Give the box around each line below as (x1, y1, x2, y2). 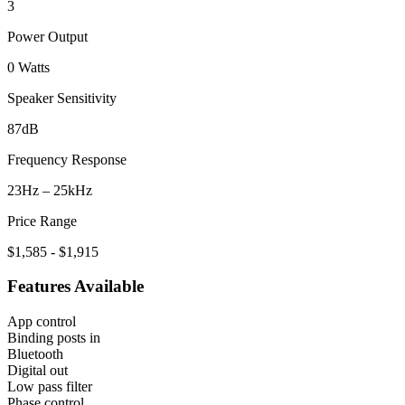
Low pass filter (7, 379, 92, 395)
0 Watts (7, 59, 50, 75)
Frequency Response (7, 151, 127, 167)
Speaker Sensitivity (7, 89, 117, 106)
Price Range (7, 212, 77, 229)
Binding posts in (7, 330, 100, 346)
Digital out (7, 363, 68, 379)
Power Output (7, 28, 88, 44)
